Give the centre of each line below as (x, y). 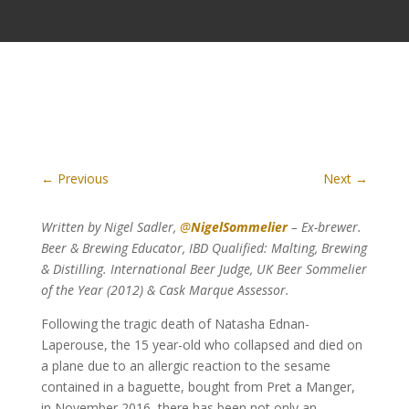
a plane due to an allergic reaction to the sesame (185, 366)
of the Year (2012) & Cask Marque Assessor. (165, 290)
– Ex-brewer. (326, 227)
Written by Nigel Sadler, (110, 227)
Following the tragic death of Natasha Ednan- (175, 324)
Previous (83, 178)
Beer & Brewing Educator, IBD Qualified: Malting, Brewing (204, 248)
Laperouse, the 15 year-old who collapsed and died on (201, 345)
